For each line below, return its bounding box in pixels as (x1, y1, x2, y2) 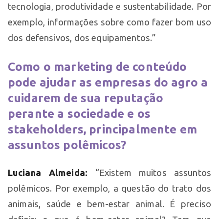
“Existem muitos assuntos (88, 167, 211, 177)
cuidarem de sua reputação (8, 91, 164, 105)
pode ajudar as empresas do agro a (8, 75, 208, 89)
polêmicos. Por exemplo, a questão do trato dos (8, 183, 211, 193)
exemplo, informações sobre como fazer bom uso (8, 17, 211, 27)
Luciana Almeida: (8, 167, 88, 177)
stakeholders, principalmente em (8, 122, 197, 136)
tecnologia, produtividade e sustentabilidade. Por (8, 1, 211, 11)
